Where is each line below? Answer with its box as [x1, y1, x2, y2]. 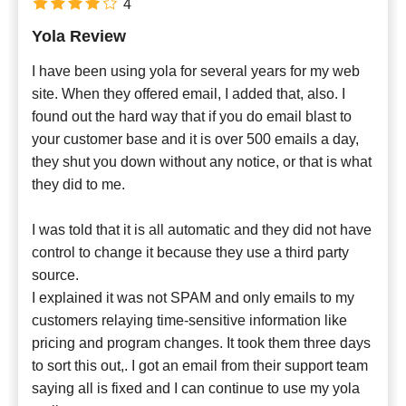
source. [32, 267, 79, 284]
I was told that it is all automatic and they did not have [32, 222, 372, 238]
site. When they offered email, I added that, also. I [32, 86, 345, 102]
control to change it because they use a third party [32, 245, 349, 261]
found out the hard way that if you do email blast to [32, 109, 352, 125]
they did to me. [32, 177, 125, 193]
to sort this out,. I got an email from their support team [32, 358, 368, 374]
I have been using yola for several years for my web [32, 63, 360, 80]
